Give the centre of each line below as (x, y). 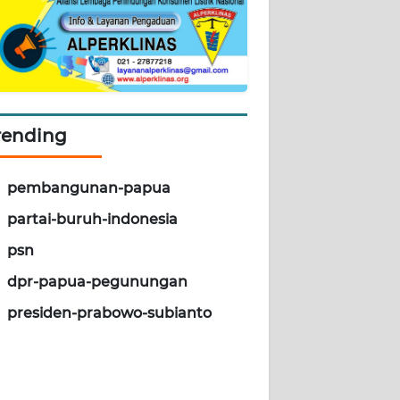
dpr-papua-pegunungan (97, 282)
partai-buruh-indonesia (92, 220)
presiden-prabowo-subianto (109, 313)
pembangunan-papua (89, 188)
